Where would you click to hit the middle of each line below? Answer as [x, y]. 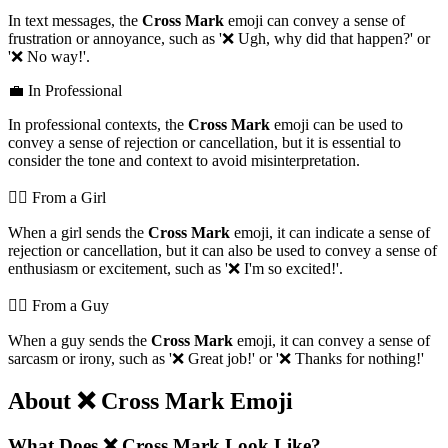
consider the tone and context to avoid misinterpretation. [184, 161]
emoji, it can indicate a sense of [330, 233]
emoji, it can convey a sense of [331, 341]
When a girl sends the [78, 233]
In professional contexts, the [98, 125]
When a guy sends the [79, 341]
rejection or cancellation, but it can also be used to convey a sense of [222, 251]
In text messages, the [75, 21]
